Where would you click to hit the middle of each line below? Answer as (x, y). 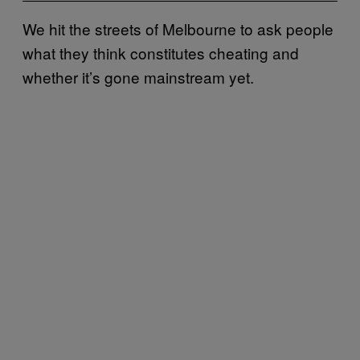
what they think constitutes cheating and (161, 52)
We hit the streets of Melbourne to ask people (178, 28)
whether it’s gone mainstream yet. (138, 76)
